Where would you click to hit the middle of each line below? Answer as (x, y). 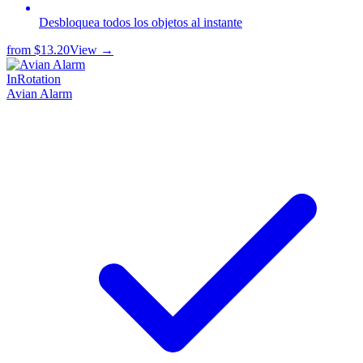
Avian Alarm (39, 94)
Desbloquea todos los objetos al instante (141, 23)
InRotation (34, 79)
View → (92, 50)
